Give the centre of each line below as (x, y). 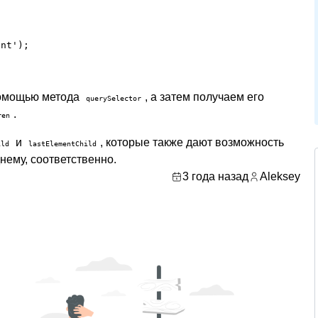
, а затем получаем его (204, 97)
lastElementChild (62, 143)
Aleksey (280, 176)
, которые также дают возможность (192, 142)
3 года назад (215, 176)
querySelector (114, 98)
